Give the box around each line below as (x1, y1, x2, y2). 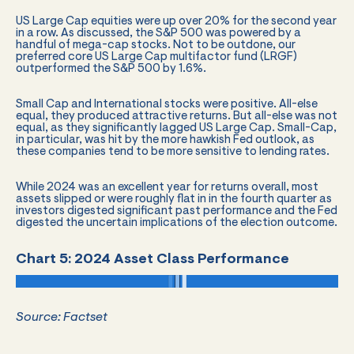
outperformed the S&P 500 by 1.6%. (16, 62, 206, 75)
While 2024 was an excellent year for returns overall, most (16, 181, 318, 194)
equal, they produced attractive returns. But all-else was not (16, 110, 337, 122)
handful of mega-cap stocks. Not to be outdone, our (16, 39, 296, 51)
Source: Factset (16, 311, 107, 324)
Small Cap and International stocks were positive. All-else (16, 98, 318, 111)
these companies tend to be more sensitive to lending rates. (16, 145, 330, 158)
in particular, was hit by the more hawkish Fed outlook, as (16, 134, 314, 146)
